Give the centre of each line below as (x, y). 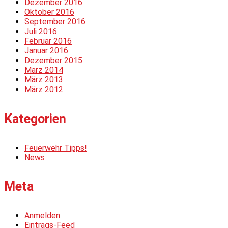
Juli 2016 (41, 32)
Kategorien (35, 119)
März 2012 (44, 90)
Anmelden (42, 216)
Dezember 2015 (53, 61)
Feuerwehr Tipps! (56, 148)
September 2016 (55, 22)
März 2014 (44, 70)
